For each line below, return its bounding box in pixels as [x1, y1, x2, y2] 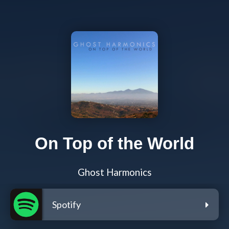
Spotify [52, 199, 81, 211]
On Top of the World [35, 134, 194, 153]
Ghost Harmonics [77, 167, 152, 178]
